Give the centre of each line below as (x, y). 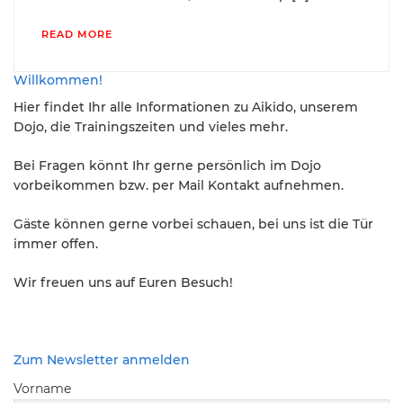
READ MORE (77, 34)
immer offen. (56, 243)
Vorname (42, 388)
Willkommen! (58, 80)
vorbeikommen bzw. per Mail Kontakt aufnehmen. (179, 185)
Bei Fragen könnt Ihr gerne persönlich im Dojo (167, 165)
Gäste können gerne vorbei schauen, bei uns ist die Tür (193, 224)
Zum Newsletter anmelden (102, 359)
